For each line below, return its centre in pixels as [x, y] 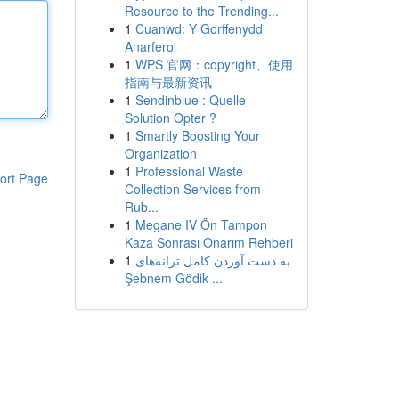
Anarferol [150, 46]
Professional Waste [189, 171]
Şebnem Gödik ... [173, 278]
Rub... [141, 207]
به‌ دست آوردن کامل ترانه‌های [212, 260]
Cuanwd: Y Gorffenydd [199, 28]
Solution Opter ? [170, 118]
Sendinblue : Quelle [190, 100]
